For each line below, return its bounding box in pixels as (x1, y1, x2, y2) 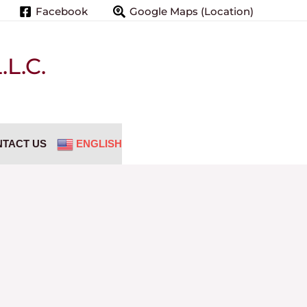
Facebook (36, 5, 88, 19)
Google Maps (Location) (130, 5, 254, 19)
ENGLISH (75, 138, 122, 149)
